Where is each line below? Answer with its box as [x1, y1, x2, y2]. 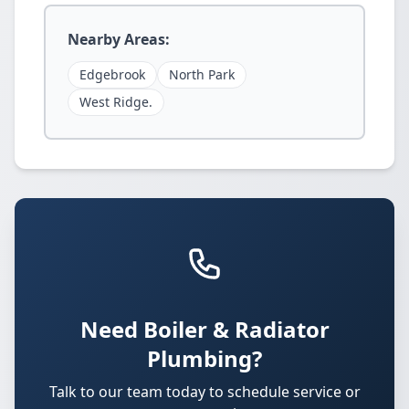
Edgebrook [79, 66, 145, 83]
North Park [169, 66, 235, 83]
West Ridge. [79, 93, 152, 110]
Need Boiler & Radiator [79, 314, 330, 344]
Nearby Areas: [68, 29, 170, 49]
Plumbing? [147, 343, 262, 373]
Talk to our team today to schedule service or [48, 382, 361, 402]
